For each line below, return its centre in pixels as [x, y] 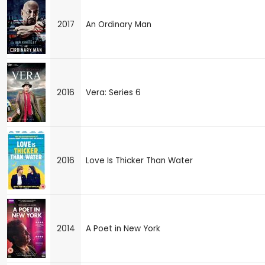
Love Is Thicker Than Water [139, 161]
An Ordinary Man [119, 25]
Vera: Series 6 [113, 93]
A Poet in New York [123, 229]
